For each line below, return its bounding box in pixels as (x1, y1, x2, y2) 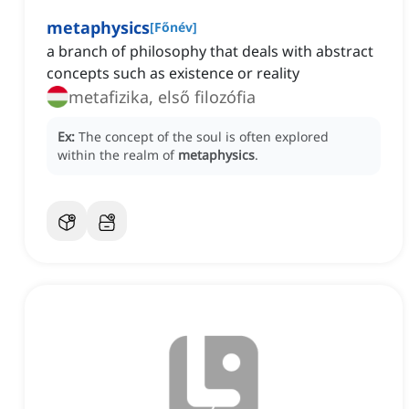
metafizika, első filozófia (68, 86, 256, 109)
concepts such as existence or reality (47, 63, 299, 84)
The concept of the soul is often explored (79, 128, 329, 146)
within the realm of (58, 146, 178, 164)
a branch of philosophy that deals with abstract (47, 41, 373, 62)
